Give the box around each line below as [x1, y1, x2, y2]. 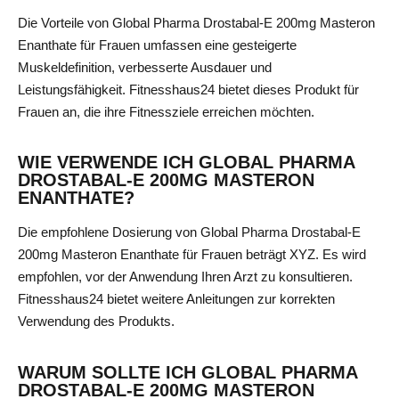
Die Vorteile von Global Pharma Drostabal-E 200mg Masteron [18, 14, 375, 30]
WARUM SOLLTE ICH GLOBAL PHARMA [18, 362, 357, 382]
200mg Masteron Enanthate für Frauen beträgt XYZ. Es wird [18, 247, 366, 263]
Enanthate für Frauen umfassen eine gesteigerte [18, 37, 297, 53]
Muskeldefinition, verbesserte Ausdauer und [18, 59, 272, 75]
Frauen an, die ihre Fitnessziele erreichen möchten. [18, 103, 314, 119]
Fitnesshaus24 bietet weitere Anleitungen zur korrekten [18, 291, 335, 307]
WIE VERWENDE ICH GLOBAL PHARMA [18, 152, 354, 173]
